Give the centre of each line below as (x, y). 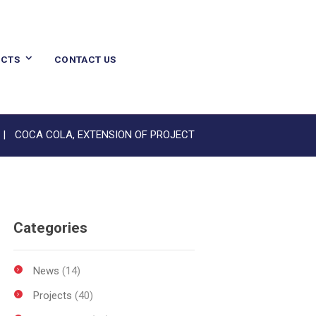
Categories (50, 227)
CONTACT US (85, 59)
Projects (52, 296)
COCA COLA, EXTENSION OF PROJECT (105, 135)
